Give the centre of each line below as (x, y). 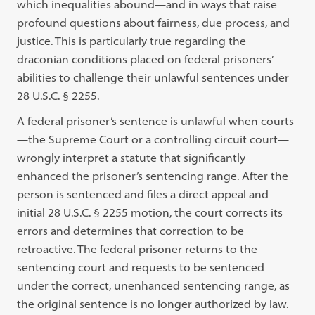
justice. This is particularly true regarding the (132, 41)
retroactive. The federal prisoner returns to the (137, 249)
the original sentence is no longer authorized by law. (153, 304)
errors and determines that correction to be (131, 231)
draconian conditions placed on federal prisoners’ (145, 59)
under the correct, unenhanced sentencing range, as (154, 285)
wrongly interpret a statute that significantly (131, 157)
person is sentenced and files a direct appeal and (143, 194)
